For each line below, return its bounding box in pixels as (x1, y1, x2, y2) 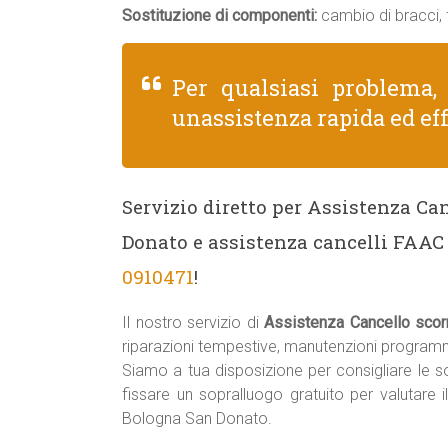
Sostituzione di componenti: (122, 6, 317, 25)
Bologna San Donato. (122, 409, 272, 428)
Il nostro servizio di (122, 313, 265, 332)
